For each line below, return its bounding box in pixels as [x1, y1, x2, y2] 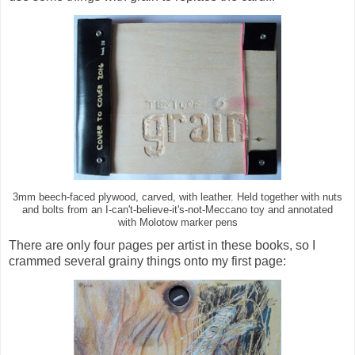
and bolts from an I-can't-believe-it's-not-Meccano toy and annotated [22, 204, 333, 216]
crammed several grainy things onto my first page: [9, 254, 286, 269]
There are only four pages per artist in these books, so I [9, 239, 315, 253]
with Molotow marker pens [117, 216, 238, 228]
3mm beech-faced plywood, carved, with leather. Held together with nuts [13, 191, 342, 203]
